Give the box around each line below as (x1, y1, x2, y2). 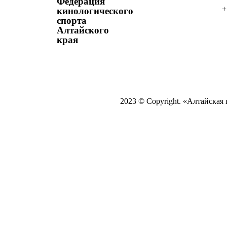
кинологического (57, 5, 133, 16)
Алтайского (57, 24, 109, 35)
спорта (57, 15, 87, 26)
